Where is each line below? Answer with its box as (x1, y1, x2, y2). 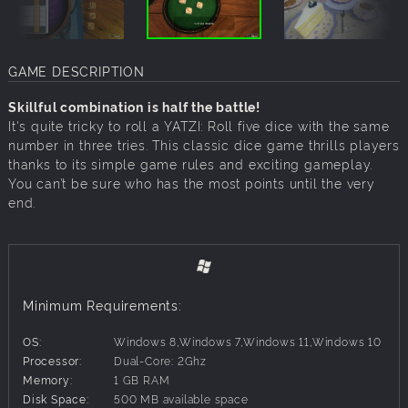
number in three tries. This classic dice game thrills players (8, 136, 400, 154)
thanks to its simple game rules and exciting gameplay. (8, 155, 373, 173)
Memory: (23, 372, 73, 388)
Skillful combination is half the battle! (8, 97, 260, 116)
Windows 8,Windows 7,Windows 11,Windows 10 (114, 333, 382, 350)
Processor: (23, 352, 82, 369)
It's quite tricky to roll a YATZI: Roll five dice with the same (8, 117, 390, 135)
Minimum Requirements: (23, 296, 182, 314)
